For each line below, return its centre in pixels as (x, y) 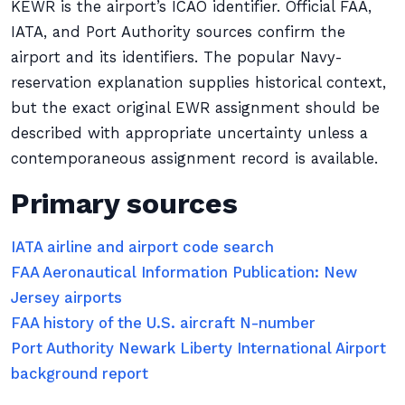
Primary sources (124, 203)
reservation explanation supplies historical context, (198, 83)
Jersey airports (66, 298)
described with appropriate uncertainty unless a (189, 133)
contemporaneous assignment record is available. (194, 159)
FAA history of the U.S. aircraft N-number (163, 323)
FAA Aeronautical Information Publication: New (184, 273)
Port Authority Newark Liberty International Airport (198, 348)
